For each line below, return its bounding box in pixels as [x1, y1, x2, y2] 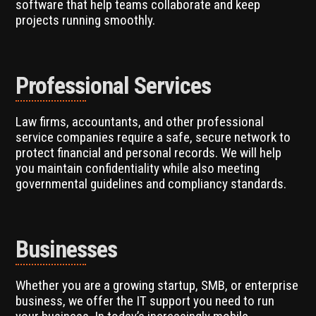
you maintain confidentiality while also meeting [16, 159, 260, 176]
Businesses [16, 234, 118, 263]
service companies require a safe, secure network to [16, 128, 291, 145]
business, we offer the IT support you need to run [16, 292, 275, 309]
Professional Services [16, 71, 212, 99]
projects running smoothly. [16, 11, 156, 28]
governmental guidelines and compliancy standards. [16, 175, 287, 192]
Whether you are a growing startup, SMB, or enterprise [16, 276, 299, 293]
